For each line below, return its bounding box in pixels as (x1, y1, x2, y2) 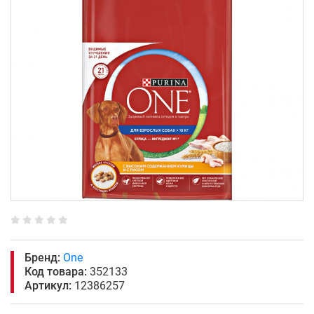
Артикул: (25, 279, 71, 292)
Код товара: (25, 265, 87, 278)
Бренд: (25, 251, 60, 264)
